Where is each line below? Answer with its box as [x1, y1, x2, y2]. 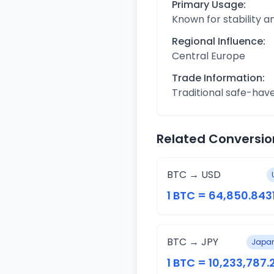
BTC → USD [167, 168, 221, 182]
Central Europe [172, 49, 245, 63]
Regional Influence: [172, 34, 265, 48]
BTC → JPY [167, 235, 218, 249]
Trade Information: [172, 71, 265, 85]
